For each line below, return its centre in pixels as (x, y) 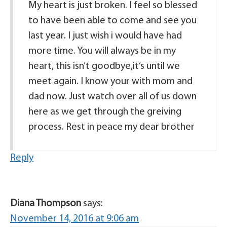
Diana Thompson (46, 204)
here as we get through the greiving (105, 112)
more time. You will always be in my (102, 51)
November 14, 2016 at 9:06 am (74, 219)
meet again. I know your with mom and (110, 82)
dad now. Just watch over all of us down (112, 97)
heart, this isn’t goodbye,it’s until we (104, 66)
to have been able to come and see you (112, 21)
